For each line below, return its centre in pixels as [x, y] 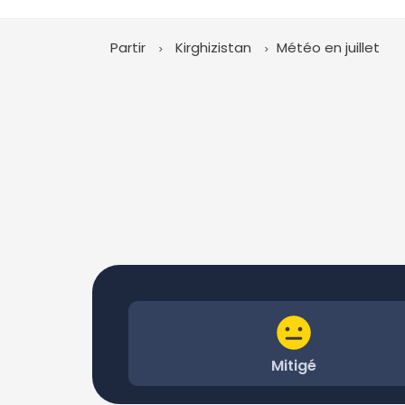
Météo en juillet [328, 47]
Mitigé [294, 366]
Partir [128, 47]
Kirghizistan [213, 47]
